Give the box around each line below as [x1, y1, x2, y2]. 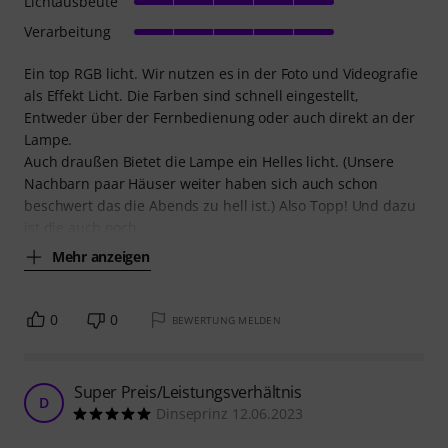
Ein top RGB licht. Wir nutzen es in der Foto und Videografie [24, 64, 418, 84]
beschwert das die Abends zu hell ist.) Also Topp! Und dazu [24, 196, 416, 216]
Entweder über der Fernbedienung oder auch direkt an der [24, 108, 415, 128]
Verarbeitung [24, 22, 111, 42]
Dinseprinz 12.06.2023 [156, 404, 303, 424]
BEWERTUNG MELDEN [171, 313, 281, 328]
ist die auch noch [24, 218, 138, 238]
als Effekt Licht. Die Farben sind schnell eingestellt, [24, 86, 360, 106]
